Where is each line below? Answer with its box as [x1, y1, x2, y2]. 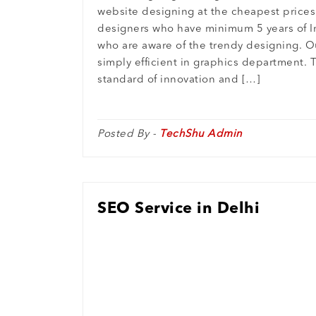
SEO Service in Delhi [97, 201, 260, 217]
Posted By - [97, 129, 159, 140]
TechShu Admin [159, 129, 243, 140]
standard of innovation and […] [97, 75, 260, 86]
